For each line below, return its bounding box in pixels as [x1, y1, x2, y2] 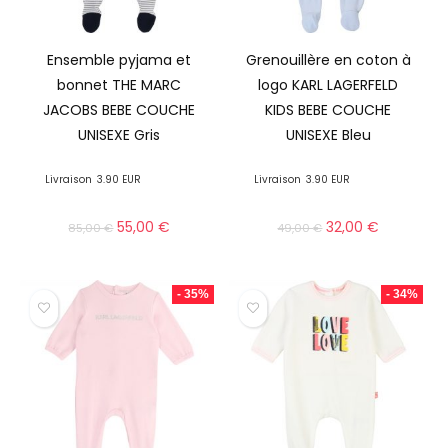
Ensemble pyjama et [47, 50, 192, 71]
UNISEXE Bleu [285, 125, 371, 146]
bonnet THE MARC [57, 75, 182, 96]
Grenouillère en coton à [245, 50, 411, 71]
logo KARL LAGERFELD [258, 75, 399, 96]
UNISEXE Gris [78, 125, 161, 146]
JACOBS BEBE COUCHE [43, 100, 196, 121]
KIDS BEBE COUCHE [265, 100, 392, 121]
